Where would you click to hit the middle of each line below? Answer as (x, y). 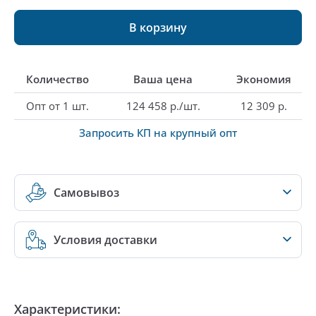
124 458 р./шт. (163, 106)
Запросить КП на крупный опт (158, 133)
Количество (57, 79)
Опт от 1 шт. (57, 106)
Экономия (264, 79)
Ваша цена (163, 79)
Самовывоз (86, 193)
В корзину (158, 27)
